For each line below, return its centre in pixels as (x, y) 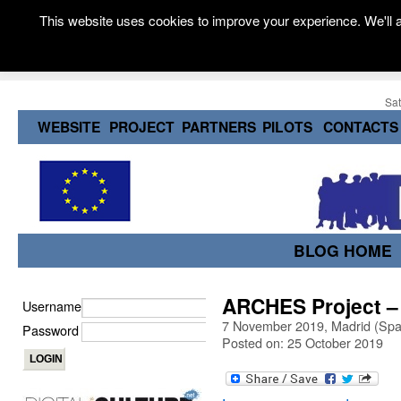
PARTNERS (219, 127)
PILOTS (287, 127)
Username (52, 306)
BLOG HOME (343, 250)
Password (51, 330)
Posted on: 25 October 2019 (303, 342)
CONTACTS (361, 127)
